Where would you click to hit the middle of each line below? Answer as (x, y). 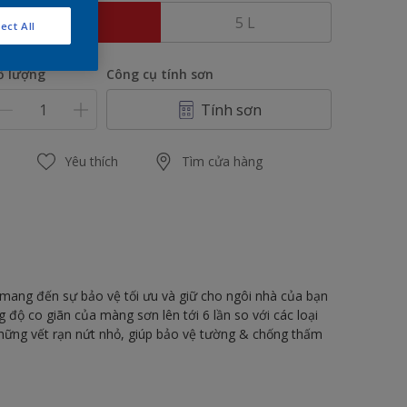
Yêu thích (91, 161)
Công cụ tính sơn (160, 74)
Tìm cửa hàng (222, 161)
